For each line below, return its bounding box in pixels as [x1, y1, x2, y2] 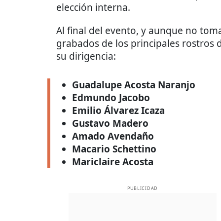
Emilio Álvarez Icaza [72, 104, 165, 117]
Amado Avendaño [72, 130, 154, 143]
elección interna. [56, 1, 130, 14]
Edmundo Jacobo [72, 91, 150, 104]
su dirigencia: [56, 50, 116, 63]
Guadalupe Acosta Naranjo [72, 78, 195, 91]
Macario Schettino [72, 143, 156, 155]
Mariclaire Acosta [72, 155, 153, 168]
